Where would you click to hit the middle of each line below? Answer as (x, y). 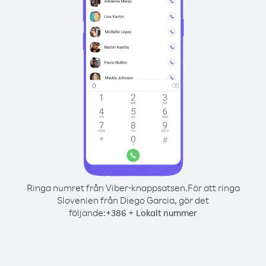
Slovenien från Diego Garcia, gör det (133, 200)
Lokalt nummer (167, 213)
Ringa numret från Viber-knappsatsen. (107, 188)
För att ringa (213, 188)
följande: (87, 213)
